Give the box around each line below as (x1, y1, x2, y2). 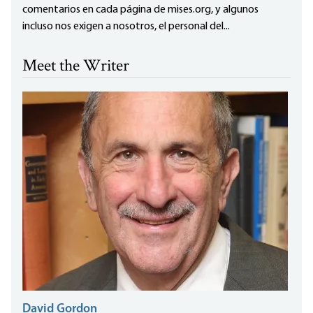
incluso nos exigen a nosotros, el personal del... (22, 21, 230, 33)
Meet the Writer (22, 54, 129, 80)
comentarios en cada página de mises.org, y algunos (22, 4, 259, 16)
